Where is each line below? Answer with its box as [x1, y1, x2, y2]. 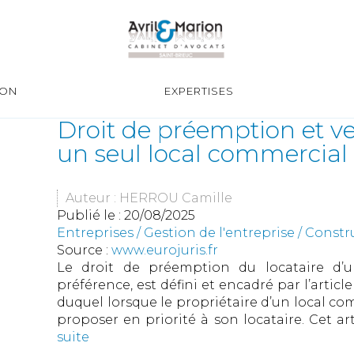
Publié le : [57, 208, 124, 223]
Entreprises [57, 225, 134, 240]
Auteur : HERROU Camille [66, 190, 232, 205]
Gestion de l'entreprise [144, 225, 295, 240]
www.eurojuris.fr [111, 243, 218, 258]
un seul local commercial [57, 139, 348, 168]
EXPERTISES [164, 85, 234, 98]
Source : [57, 243, 111, 258]
